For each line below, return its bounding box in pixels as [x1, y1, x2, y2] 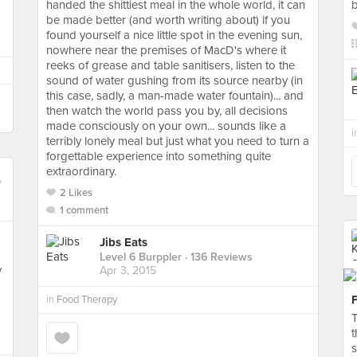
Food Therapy [57, 293, 117, 306]
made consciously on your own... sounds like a [46, 119, 286, 133]
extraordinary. [46, 164, 116, 178]
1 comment [60, 204, 108, 217]
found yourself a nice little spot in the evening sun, [46, 28, 302, 42]
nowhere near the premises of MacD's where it [46, 43, 286, 57]
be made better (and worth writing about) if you [46, 13, 290, 27]
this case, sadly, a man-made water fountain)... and [46, 88, 304, 103]
